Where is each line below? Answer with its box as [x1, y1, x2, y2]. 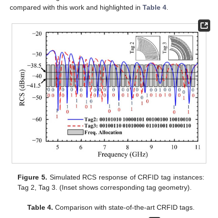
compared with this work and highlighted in [10, 3, 143, 11]
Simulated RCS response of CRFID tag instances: [47, 173, 204, 181]
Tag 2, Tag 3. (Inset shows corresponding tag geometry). [18, 183, 192, 191]
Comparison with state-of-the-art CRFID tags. [53, 203, 195, 211]
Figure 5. [18, 173, 48, 181]
